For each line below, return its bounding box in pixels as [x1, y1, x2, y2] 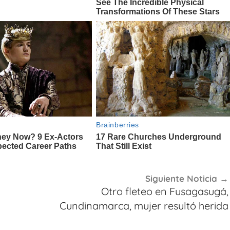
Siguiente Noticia [145, 173, 217, 184]
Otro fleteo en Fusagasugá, [101, 185, 228, 198]
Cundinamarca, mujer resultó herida [59, 199, 228, 212]
